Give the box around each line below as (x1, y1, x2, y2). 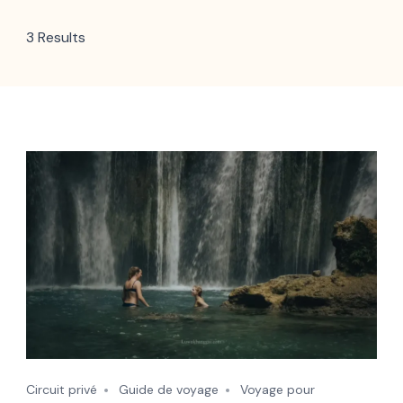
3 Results (26, 27, 85, 47)
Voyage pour (240, 381, 315, 398)
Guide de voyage (119, 381, 219, 398)
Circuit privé (26, 381, 97, 398)
